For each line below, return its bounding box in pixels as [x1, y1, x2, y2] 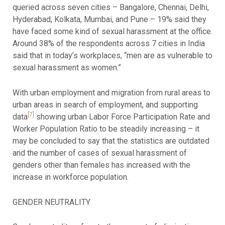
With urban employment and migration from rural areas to [12, 88, 210, 98]
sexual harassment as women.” [12, 63, 121, 73]
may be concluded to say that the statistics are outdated [12, 136, 209, 146]
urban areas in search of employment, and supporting [12, 100, 198, 110]
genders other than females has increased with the [12, 160, 190, 170]
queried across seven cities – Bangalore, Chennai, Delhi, [12, 3, 209, 13]
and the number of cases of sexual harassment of [12, 148, 187, 158]
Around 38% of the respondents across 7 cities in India [12, 39, 205, 49]
